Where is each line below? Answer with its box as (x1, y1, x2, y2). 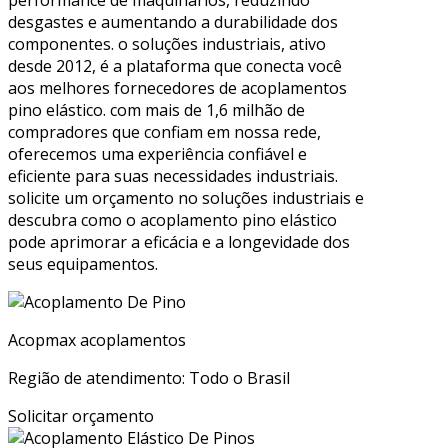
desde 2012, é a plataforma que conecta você (8, 55, 342, 78)
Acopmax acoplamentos (8, 329, 186, 352)
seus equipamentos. (8, 253, 158, 276)
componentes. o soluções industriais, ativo (8, 33, 326, 56)
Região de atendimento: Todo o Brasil (8, 367, 290, 390)
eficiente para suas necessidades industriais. (8, 165, 338, 188)
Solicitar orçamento (8, 405, 154, 428)
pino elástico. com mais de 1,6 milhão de (8, 99, 305, 122)
